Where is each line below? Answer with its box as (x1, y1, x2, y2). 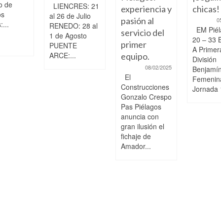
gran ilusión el (121, 121, 164, 131)
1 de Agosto (49, 31, 87, 40)
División (192, 54, 217, 64)
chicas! (192, 3, 220, 14)
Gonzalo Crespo (121, 92, 172, 102)
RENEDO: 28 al (49, 21, 98, 31)
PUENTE (49, 40, 77, 50)
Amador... (121, 141, 151, 151)
